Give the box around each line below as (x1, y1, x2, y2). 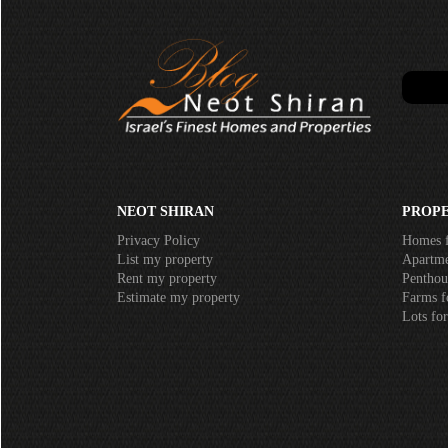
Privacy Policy (116, 233, 199, 249)
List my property (116, 252, 212, 268)
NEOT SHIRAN (116, 204, 213, 220)
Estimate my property (116, 290, 239, 306)
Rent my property (116, 271, 216, 287)
